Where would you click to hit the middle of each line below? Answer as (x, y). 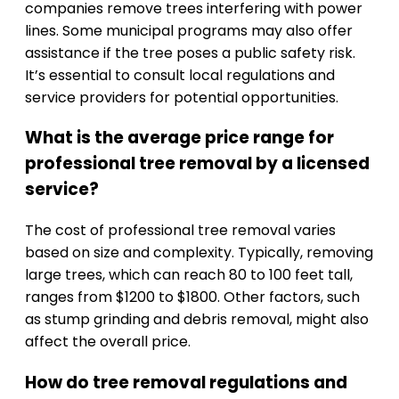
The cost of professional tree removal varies (180, 231)
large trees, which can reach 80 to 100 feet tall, (189, 275)
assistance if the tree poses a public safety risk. (190, 53)
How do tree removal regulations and (186, 382)
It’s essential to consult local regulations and (180, 75)
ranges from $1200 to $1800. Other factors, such (192, 297)
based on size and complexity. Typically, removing (199, 253)
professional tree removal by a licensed (197, 164)
